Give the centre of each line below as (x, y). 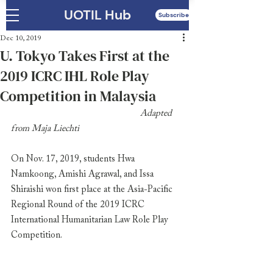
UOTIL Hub (97, 15)
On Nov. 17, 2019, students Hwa (74, 159)
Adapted (76, 114)
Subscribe (174, 15)
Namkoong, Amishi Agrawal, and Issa (83, 175)
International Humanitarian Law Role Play (91, 220)
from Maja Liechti (45, 129)
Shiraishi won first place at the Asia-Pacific (93, 190)
